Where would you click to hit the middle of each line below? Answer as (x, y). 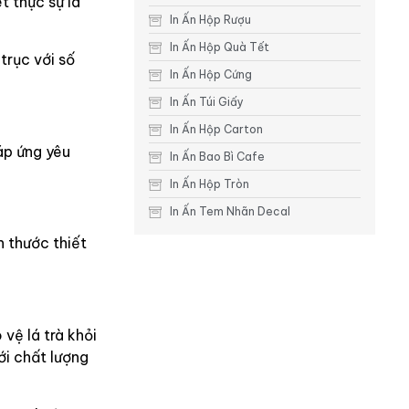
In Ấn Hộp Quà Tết (219, 47)
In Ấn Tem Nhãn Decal (230, 212)
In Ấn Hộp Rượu (210, 20)
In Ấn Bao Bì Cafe (217, 157)
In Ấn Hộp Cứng (210, 75)
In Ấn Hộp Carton (216, 130)
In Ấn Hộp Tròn (209, 184)
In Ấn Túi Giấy (206, 102)
